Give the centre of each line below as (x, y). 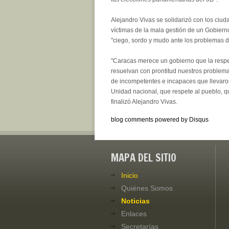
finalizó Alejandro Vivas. (144, 101)
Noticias (135, 201)
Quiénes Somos (147, 188)
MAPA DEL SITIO (144, 157)
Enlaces (134, 213)
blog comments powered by (150, 119)
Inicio (130, 175)
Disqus (199, 119)
